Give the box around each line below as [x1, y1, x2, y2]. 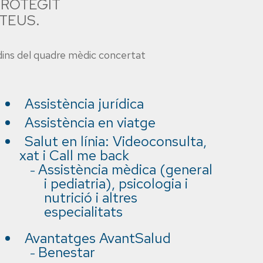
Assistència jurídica [25, 95, 144, 113]
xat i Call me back [19, 146, 129, 164]
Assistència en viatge [25, 113, 156, 131]
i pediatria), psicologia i [44, 174, 188, 193]
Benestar [38, 243, 95, 261]
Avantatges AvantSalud [25, 229, 171, 247]
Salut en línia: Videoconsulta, [25, 132, 207, 150]
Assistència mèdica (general [38, 160, 213, 178]
